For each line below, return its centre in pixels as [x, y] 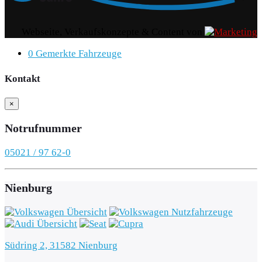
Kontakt [23, 78]
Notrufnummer [43, 128]
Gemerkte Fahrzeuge [79, 53]
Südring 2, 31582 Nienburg [61, 245]
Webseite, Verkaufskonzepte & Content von [113, 32]
